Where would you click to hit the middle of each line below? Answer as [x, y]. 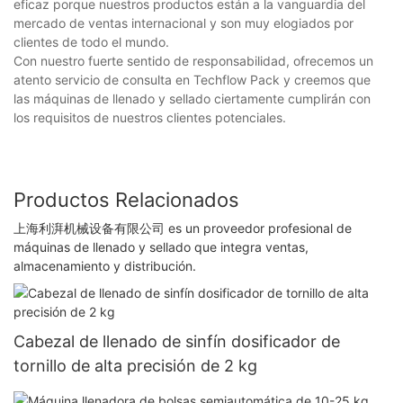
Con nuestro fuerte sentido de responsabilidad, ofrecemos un [193, 60]
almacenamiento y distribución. [105, 266]
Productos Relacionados [126, 199]
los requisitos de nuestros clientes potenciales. [150, 117]
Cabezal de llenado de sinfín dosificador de [177, 341]
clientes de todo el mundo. [91, 41]
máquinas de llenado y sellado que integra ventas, [161, 247]
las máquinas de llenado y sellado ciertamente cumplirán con [192, 98]
